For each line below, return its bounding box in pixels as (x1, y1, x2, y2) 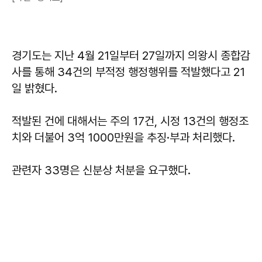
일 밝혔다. (12, 81, 57, 95)
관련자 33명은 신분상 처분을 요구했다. (12, 163, 191, 177)
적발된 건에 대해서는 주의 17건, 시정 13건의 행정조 (12, 113, 249, 128)
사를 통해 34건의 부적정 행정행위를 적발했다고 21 (12, 64, 245, 79)
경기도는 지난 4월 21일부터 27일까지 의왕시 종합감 (12, 48, 250, 63)
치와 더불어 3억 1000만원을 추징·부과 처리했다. (12, 130, 235, 144)
